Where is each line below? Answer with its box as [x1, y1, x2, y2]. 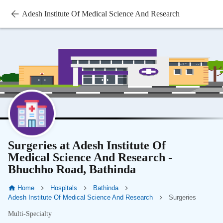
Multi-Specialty [8, 210, 52, 218]
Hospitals [50, 184, 77, 192]
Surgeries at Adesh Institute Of [8, 139, 166, 152]
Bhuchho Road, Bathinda [8, 163, 136, 176]
